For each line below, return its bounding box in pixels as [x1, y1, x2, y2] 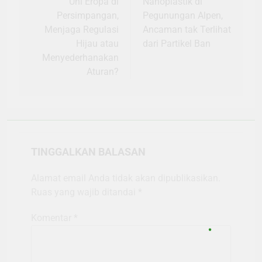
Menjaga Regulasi [44, 23, 119, 35]
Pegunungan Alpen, [143, 9, 223, 21]
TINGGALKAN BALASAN [31, 146, 146, 158]
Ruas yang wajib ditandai [31, 186, 138, 198]
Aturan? [87, 65, 119, 77]
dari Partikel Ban [143, 37, 211, 49]
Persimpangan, [57, 9, 119, 21]
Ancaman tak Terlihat [143, 23, 231, 35]
